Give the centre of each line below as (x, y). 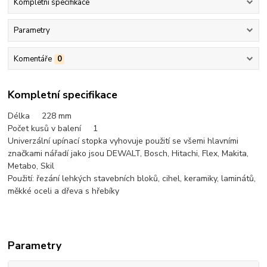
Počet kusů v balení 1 (53, 129)
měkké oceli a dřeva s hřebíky (64, 191)
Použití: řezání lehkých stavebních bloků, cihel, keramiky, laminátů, (132, 179)
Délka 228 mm (40, 116)
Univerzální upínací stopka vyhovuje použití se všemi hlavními (123, 141)
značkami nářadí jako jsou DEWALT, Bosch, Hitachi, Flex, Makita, (128, 154)
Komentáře (32, 59)
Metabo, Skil (31, 166)
